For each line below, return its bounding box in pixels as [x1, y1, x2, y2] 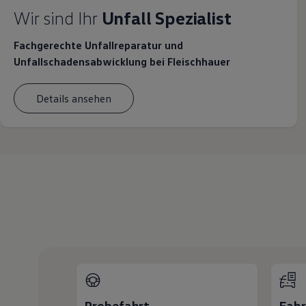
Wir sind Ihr [14, 8, 97, 29]
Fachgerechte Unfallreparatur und [14, 38, 184, 53]
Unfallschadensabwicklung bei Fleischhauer [14, 55, 231, 69]
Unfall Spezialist [101, 8, 232, 29]
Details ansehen [36, 91, 112, 105]
